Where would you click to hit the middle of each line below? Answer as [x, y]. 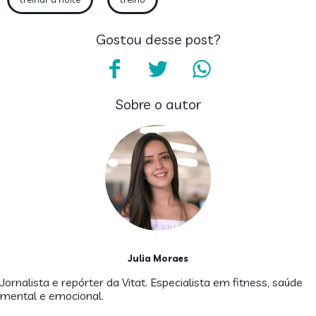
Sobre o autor [158, 104]
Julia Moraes [158, 258]
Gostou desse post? [158, 39]
